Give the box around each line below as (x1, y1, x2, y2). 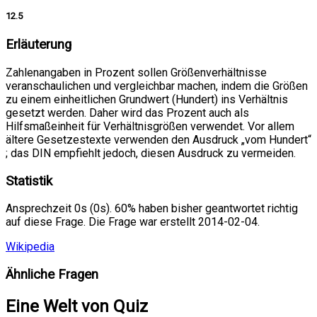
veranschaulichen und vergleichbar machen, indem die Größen (6, 79, 308, 93)
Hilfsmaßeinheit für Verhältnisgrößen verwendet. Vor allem (6, 119, 294, 133)
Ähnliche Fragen (6, 266, 98, 282)
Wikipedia (6, 240, 54, 254)
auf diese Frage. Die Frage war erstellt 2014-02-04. (6, 215, 260, 229)
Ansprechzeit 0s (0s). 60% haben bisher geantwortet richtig (6, 202, 298, 216)
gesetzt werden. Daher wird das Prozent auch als (6, 105, 249, 120)
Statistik (6, 173, 52, 189)
